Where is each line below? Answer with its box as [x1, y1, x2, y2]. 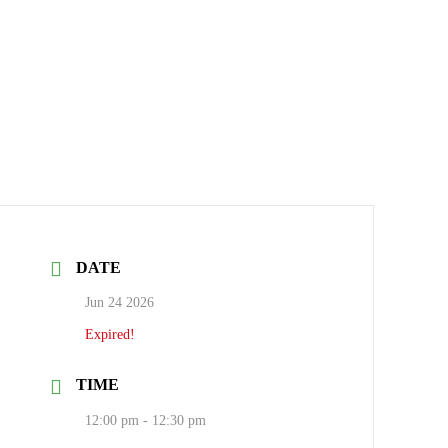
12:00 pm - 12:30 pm [85, 412, 207, 428]
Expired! [85, 327, 136, 343]
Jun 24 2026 [85, 295, 155, 311]
